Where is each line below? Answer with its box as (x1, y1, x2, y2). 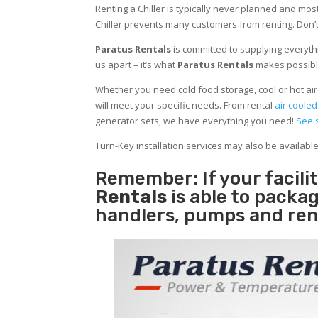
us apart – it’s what (95, 58, 178, 72)
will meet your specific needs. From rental (95, 99, 275, 112)
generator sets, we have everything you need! (95, 114, 297, 128)
